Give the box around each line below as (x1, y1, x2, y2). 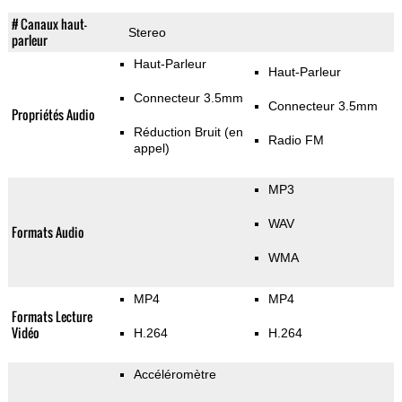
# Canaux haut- (11, 14, 87, 34)
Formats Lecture (11, 307, 92, 327)
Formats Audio (11, 223, 84, 242)
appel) (133, 141, 170, 156)
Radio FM (267, 133, 324, 148)
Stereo (127, 25, 166, 40)
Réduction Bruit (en (133, 125, 243, 140)
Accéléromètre (133, 367, 216, 382)
